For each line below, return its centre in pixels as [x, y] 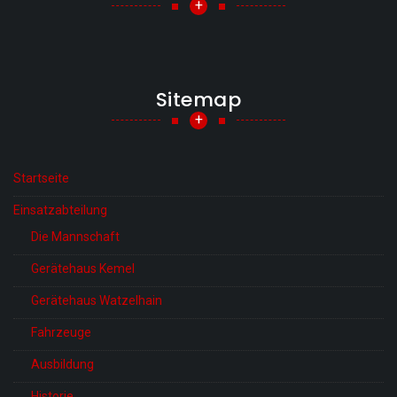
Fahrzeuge [61, 332]
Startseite [41, 178]
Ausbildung [62, 364]
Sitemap [198, 99]
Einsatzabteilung [60, 210]
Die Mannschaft [75, 236]
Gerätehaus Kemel [83, 268]
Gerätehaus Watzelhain [97, 300]
